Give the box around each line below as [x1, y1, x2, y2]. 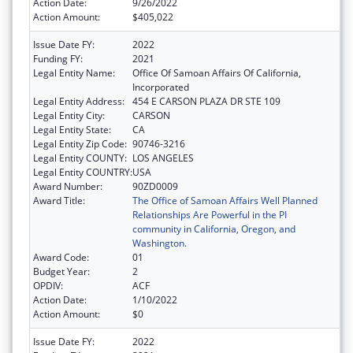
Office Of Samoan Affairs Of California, [132, 66, 301, 80]
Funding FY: [33, 52, 83, 66]
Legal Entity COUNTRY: [33, 165, 132, 180]
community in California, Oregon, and [132, 222, 295, 236]
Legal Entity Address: [33, 95, 124, 109]
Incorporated [132, 80, 189, 95]
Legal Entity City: [33, 109, 105, 123]
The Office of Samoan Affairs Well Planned [132, 194, 318, 208]
